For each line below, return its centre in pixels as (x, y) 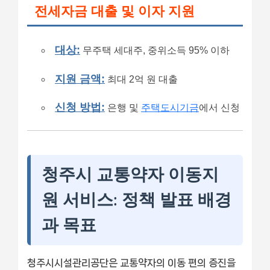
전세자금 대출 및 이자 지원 (115, 11)
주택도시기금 (170, 107)
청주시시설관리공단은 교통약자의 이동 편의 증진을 (131, 262)
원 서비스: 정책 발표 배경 (137, 199)
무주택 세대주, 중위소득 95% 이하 (155, 51)
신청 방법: (80, 107)
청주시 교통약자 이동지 (130, 174)
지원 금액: (80, 78)
